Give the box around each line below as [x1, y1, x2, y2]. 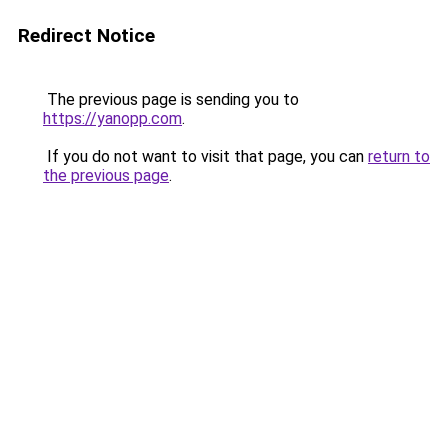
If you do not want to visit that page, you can [43, 147, 368, 166]
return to [368, 147, 430, 166]
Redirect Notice [18, 24, 155, 47]
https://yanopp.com [43, 109, 182, 128]
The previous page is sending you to [43, 90, 299, 109]
